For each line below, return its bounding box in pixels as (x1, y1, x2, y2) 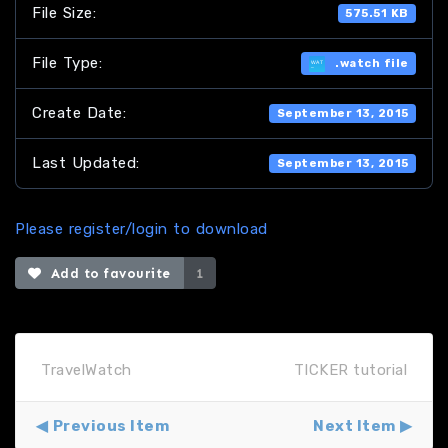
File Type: (32, 54, 102, 72)
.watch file (324, 55, 409, 70)
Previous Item (52, 417, 169, 436)
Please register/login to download (15, 220, 268, 238)
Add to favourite (41, 265, 171, 281)
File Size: (32, 4, 96, 22)
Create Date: (32, 104, 126, 122)
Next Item (313, 417, 396, 436)
